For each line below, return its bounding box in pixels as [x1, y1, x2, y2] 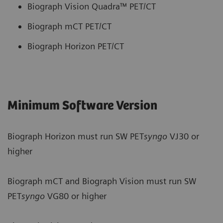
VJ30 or [167, 130, 199, 141]
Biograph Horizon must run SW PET [7, 130, 144, 141]
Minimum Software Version [7, 98, 157, 113]
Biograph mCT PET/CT [27, 20, 111, 31]
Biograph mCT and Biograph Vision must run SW [7, 175, 196, 186]
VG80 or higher [45, 190, 107, 201]
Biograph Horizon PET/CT [27, 40, 124, 51]
